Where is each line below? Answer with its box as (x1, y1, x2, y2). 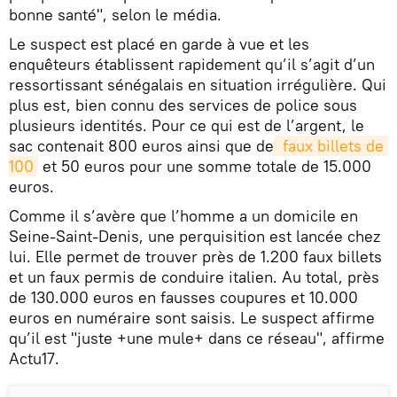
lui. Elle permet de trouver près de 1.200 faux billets (9, 246, 382, 267)
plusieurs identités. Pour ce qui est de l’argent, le (9, 115, 364, 136)
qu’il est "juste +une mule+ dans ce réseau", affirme (9, 328, 385, 348)
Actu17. (9, 348, 59, 369)
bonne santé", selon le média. (9, 4, 222, 25)
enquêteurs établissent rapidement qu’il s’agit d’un (9, 54, 375, 74)
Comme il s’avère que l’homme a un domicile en (9, 206, 358, 226)
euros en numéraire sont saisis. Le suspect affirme (9, 307, 375, 328)
